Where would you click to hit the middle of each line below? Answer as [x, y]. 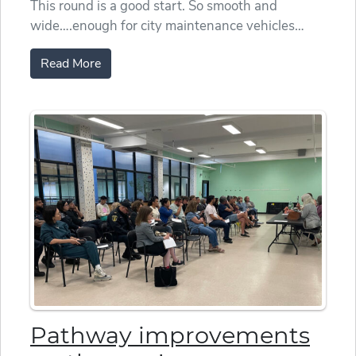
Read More [71, 64]
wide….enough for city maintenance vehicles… [167, 26]
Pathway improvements [170, 335]
